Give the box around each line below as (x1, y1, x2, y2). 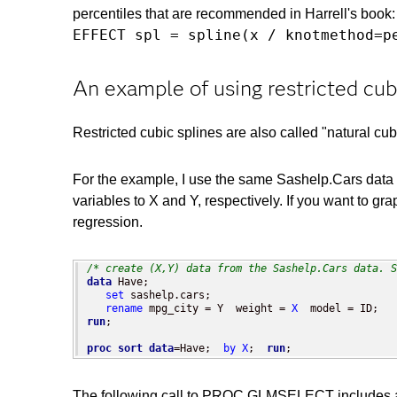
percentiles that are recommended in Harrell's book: (73, 5, 395, 21)
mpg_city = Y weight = (143, 302, 292, 315)
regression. (73, 214, 143, 230)
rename (105, 302, 143, 315)
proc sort (87, 342, 143, 355)
